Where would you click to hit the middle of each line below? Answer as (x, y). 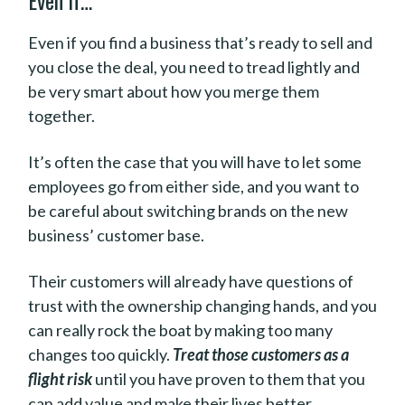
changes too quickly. (100, 354)
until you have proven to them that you (229, 379)
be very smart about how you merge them (174, 91)
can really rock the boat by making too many (180, 330)
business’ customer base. (116, 235)
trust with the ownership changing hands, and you (202, 306)
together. (61, 116)
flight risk (60, 379)
